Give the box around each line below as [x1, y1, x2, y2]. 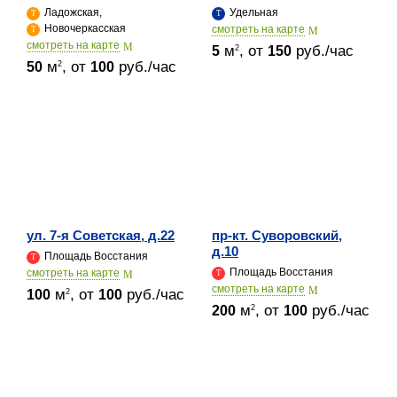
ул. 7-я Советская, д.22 [27, 227, 175, 243]
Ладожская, [42, 5, 102, 19]
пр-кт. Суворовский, [212, 227, 342, 243]
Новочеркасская [42, 21, 126, 35]
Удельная [227, 5, 278, 19]
